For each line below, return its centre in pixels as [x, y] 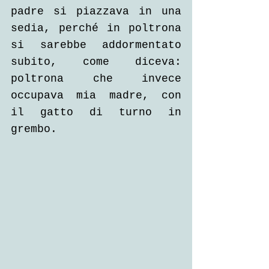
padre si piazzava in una [96, 11]
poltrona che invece [96, 79]
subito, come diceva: [96, 62]
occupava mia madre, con [96, 95]
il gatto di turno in [96, 112]
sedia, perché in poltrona [96, 28]
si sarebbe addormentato [96, 45]
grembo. [34, 129]
